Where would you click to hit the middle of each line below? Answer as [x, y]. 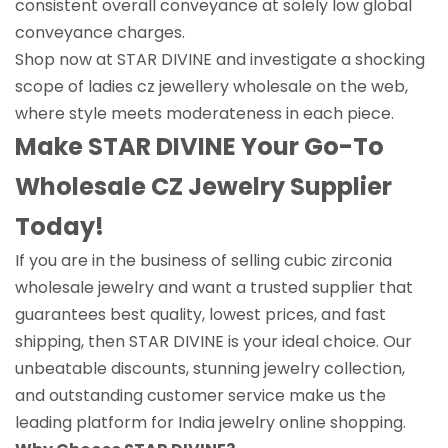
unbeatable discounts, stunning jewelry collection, [210, 368]
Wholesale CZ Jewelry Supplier [203, 186]
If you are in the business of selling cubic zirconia [203, 260]
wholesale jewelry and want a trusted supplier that [214, 287]
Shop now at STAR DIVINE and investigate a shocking [220, 59]
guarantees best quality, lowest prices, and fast [200, 314]
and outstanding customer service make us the [200, 395]
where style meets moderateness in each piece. [204, 113]
